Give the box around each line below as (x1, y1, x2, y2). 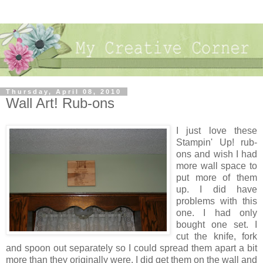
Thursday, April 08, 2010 (6, 87, 122, 95)
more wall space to (176, 161, 257, 171)
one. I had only (176, 208, 257, 218)
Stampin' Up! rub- (176, 137, 257, 148)
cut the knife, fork (176, 231, 257, 242)
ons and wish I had (176, 149, 257, 160)
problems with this (176, 196, 257, 207)
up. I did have (176, 184, 257, 195)
